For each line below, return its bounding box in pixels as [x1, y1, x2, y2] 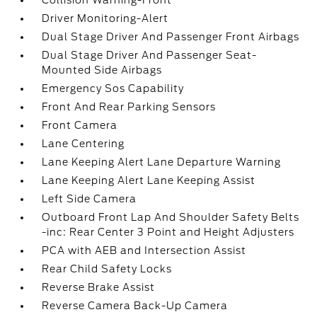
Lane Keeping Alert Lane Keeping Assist [42, 175, 256, 186]
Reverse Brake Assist [42, 282, 156, 293]
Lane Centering [42, 138, 125, 149]
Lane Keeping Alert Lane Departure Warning [42, 156, 282, 168]
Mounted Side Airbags [42, 64, 163, 76]
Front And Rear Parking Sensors [42, 101, 217, 113]
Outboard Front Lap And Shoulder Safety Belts [42, 212, 300, 223]
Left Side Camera [42, 193, 137, 204]
